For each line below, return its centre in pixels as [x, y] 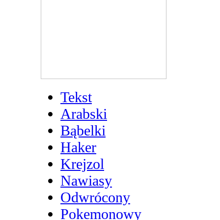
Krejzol [82, 164]
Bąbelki [83, 130]
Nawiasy [86, 180]
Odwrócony [95, 197]
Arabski [84, 113]
